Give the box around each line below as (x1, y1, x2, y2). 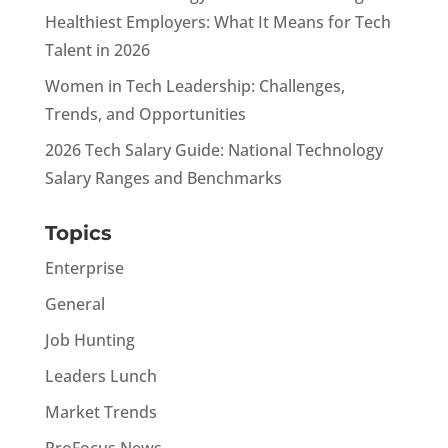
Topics (44, 221, 112, 245)
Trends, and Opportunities (44, 103, 246, 125)
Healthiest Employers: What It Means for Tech (44, 11, 391, 33)
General (44, 293, 105, 315)
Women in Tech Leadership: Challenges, (44, 75, 345, 97)
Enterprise (44, 257, 124, 279)
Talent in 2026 (44, 39, 150, 61)
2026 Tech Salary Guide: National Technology (44, 139, 383, 161)
